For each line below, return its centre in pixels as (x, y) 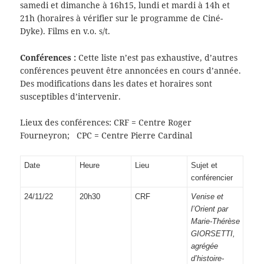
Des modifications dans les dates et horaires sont (116, 83)
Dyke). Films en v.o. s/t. (65, 31)
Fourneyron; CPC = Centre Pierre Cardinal (106, 136)
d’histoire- (207, 258)
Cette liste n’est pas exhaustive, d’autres (158, 57)
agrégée (204, 246)
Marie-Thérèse (215, 221)
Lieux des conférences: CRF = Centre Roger (106, 123)
